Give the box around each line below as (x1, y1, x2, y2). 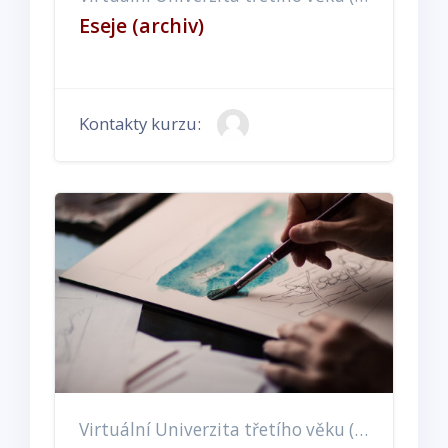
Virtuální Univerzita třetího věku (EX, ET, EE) (354, 417, 368, 441)
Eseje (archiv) (79, 11, 204, 39)
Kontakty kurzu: (79, 112, 201, 136)
